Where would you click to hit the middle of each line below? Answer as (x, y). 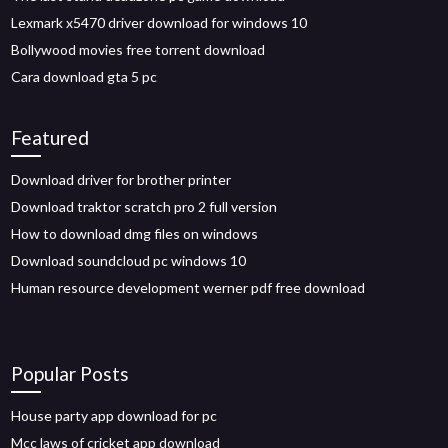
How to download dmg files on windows (135, 233)
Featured (50, 137)
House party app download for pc (114, 415)
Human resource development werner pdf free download (188, 287)
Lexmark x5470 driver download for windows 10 (159, 22)
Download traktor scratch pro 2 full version (144, 206)
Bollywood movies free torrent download (138, 49)
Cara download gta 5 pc (84, 76)
